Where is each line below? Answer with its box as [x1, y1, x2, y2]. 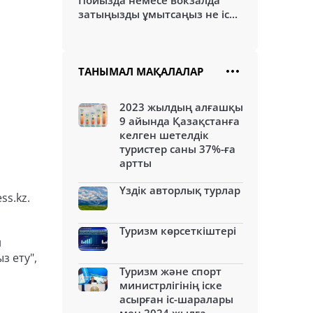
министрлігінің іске [119, 278, 222, 292]
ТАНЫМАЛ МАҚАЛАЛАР [78, 64, 203, 78]
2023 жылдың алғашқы [119, 100, 243, 114]
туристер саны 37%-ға [119, 142, 235, 156]
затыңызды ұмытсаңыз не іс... [78, 7, 238, 21]
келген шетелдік [119, 128, 209, 142]
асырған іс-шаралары [119, 292, 233, 306]
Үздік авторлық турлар [119, 183, 240, 197]
